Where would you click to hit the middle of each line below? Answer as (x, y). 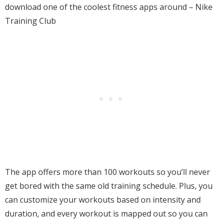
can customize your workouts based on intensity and (103, 200)
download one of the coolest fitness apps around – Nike (109, 7)
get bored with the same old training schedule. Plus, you (109, 186)
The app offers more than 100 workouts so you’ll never (108, 172)
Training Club (30, 21)
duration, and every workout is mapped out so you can (106, 214)
